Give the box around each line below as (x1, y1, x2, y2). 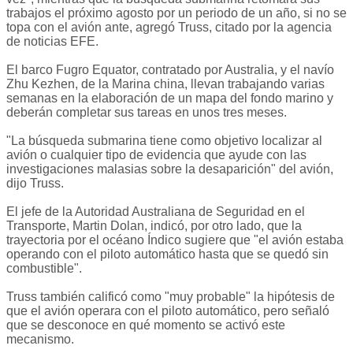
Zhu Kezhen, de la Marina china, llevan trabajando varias (6, 77, 325, 91)
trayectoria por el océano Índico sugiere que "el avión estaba (6, 233, 344, 247)
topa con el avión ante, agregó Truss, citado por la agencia (6, 20, 332, 35)
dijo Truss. (6, 176, 64, 191)
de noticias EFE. (6, 35, 98, 49)
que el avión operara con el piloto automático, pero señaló (6, 304, 329, 318)
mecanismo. (6, 333, 74, 347)
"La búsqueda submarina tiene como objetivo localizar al (6, 134, 322, 148)
